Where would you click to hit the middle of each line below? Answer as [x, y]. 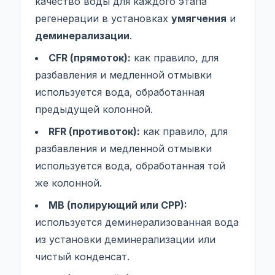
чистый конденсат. [82, 257]
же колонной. [68, 183]
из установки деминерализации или [125, 239]
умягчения [199, 18]
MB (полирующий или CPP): [118, 205]
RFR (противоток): [94, 131]
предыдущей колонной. [94, 109]
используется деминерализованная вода [137, 222]
